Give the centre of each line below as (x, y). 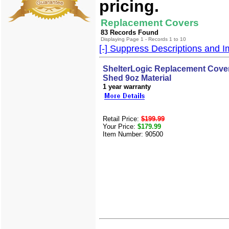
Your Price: (120, 126)
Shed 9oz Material (137, 78)
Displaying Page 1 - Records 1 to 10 (143, 39)
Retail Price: (122, 119)
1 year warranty (127, 86)
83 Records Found (130, 32)
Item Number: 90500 (133, 134)
